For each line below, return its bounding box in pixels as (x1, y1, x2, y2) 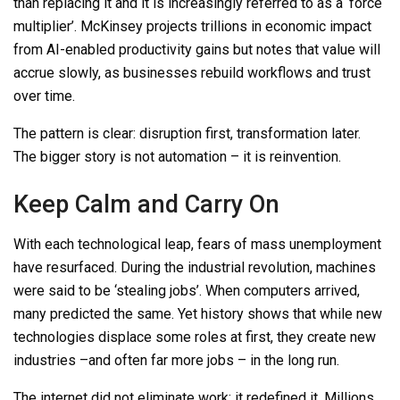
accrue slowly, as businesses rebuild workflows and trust (13, 63, 371, 81)
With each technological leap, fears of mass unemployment (13, 235, 381, 253)
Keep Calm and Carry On (13, 190, 279, 220)
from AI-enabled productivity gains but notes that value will (13, 40, 380, 58)
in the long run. (246, 351, 339, 369)
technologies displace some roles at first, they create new (13, 328, 376, 346)
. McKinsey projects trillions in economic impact (74, 17, 371, 35)
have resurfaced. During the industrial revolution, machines (13, 258, 376, 276)
